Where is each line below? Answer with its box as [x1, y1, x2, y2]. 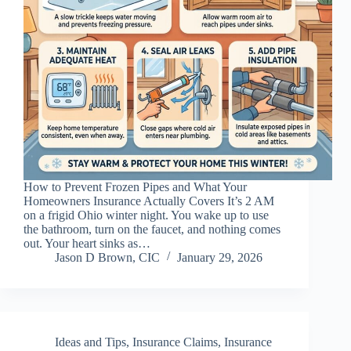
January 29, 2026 [177, 250, 262, 264]
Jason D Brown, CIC [55, 250, 160, 264]
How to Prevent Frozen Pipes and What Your [24, 179, 247, 194]
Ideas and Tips [55, 335, 126, 349]
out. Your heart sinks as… [24, 236, 150, 250]
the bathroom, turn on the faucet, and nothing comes [24, 222, 280, 236]
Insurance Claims [132, 335, 218, 349]
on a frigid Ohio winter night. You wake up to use [24, 208, 269, 222]
